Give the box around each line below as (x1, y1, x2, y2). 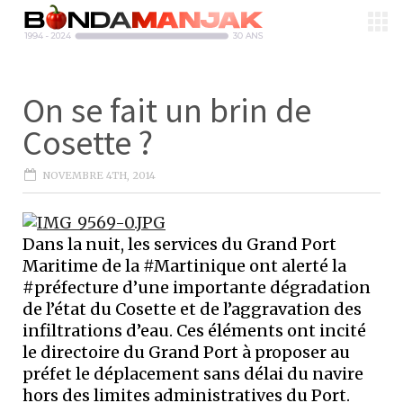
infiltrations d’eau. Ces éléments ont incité (22, 320, 366, 341)
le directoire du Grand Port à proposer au (22, 342, 350, 363)
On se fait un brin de (22, 89, 311, 131)
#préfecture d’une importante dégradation (22, 277, 371, 298)
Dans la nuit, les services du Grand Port (22, 234, 336, 255)
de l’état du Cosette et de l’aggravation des (22, 299, 362, 319)
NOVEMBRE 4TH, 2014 (43, 169, 156, 182)
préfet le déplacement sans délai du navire (22, 363, 363, 384)
